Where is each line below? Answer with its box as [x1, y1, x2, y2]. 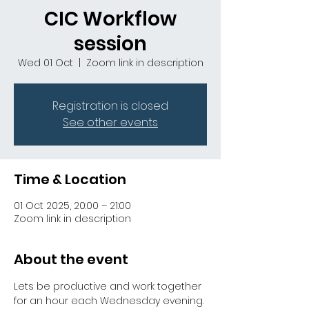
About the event [14, 250, 128, 269]
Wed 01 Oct [17, 56, 73, 70]
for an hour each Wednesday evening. [14, 294, 206, 308]
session [74, 30, 147, 57]
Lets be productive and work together [14, 279, 204, 293]
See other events [63, 114, 158, 130]
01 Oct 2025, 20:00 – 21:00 [14, 199, 131, 212]
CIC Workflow [44, 6, 177, 32]
